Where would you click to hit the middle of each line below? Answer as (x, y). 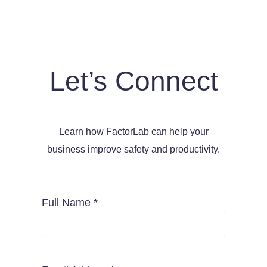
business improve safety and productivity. (133, 149)
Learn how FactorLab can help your (133, 131)
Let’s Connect (133, 81)
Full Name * (69, 202)
